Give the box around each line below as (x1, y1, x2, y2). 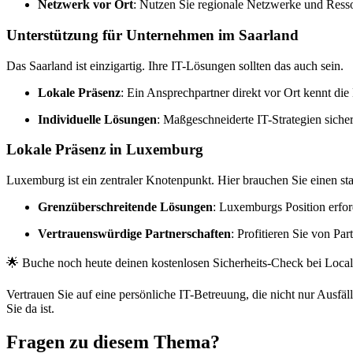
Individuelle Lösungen (38, 112, 157, 126)
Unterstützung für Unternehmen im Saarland (6, 26, 299, 43)
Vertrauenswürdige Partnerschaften (38, 227, 231, 240)
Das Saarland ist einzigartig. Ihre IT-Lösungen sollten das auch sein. (6, 58, 344, 72)
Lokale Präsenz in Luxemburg (6, 141, 203, 158)
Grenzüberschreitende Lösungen (38, 200, 213, 214)
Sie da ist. (6, 302, 54, 315)
